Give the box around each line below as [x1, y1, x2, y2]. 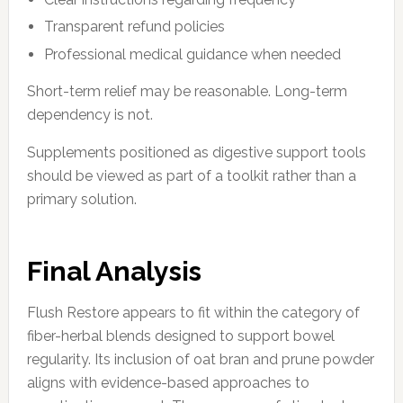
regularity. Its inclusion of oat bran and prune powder [26, 350, 374, 368]
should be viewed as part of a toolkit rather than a [26, 166, 356, 184]
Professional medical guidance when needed [44, 45, 342, 63]
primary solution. [26, 190, 137, 208]
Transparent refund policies [44, 18, 226, 36]
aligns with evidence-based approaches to [26, 373, 309, 391]
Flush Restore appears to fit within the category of [26, 303, 360, 321]
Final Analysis [26, 255, 201, 287]
